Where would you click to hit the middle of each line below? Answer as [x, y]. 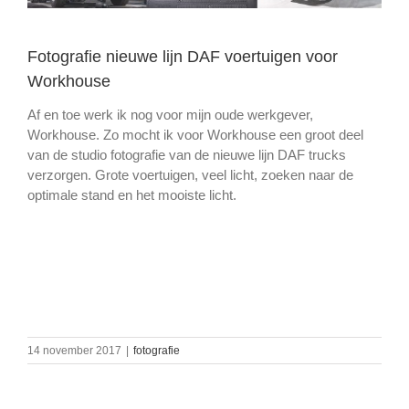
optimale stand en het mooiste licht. [132, 194]
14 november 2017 [74, 350]
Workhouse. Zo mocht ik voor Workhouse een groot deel [195, 134]
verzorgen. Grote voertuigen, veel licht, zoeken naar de [190, 174]
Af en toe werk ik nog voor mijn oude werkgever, [170, 114]
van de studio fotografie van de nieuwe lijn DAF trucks [187, 154]
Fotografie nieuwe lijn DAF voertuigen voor [183, 56]
